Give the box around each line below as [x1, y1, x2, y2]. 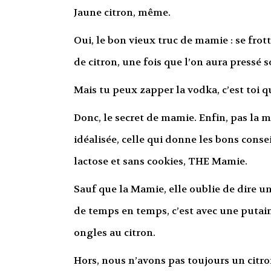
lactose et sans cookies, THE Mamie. [73, 154, 247, 168]
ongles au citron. [73, 226, 155, 239]
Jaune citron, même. [73, 5, 171, 19]
